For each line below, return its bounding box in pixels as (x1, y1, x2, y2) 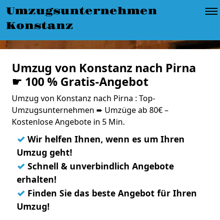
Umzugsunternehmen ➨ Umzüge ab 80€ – (12, 105, 168, 115)
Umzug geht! (17, 146, 72, 158)
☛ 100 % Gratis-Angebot (12, 74, 148, 89)
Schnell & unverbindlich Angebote (25, 160, 174, 172)
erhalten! (17, 173, 56, 185)
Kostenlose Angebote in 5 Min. (12, 116, 125, 127)
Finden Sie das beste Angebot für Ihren (25, 187, 197, 199)
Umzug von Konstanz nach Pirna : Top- (12, 93, 155, 104)
